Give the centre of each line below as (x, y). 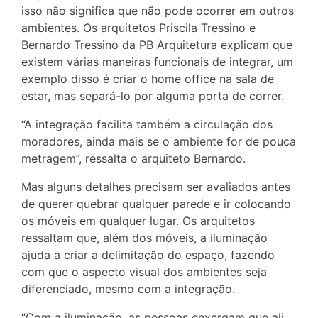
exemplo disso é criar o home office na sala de (148, 79)
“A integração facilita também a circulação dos (147, 125)
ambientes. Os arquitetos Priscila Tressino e (138, 28)
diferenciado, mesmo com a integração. (128, 289)
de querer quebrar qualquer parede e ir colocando (156, 204)
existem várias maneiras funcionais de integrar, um (157, 62)
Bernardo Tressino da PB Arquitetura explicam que (157, 45)
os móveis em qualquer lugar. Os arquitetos (138, 221)
